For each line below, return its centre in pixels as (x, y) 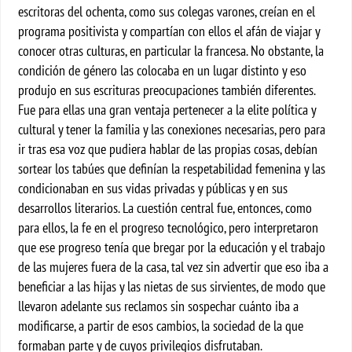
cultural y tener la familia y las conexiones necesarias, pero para (172, 129)
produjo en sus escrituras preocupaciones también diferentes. (167, 90)
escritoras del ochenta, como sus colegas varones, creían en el (167, 11)
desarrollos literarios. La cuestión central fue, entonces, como (165, 208)
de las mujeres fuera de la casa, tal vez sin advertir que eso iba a (174, 267)
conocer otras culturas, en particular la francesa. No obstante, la (171, 51)
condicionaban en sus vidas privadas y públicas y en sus (153, 188)
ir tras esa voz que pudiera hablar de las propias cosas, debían (168, 149)
